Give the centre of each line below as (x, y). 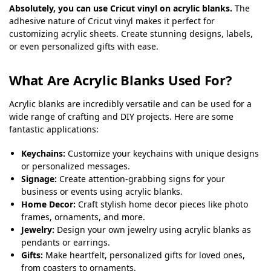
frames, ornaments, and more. (83, 217)
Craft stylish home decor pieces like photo (162, 204)
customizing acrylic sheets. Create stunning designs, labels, (131, 34)
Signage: (39, 178)
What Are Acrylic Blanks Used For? (121, 80)
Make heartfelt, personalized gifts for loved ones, (144, 255)
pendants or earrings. (66, 242)
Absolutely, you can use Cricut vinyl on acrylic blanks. (121, 8)
